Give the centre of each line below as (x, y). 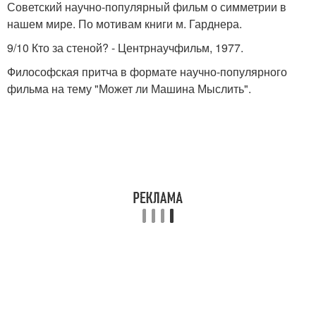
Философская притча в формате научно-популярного (147, 72)
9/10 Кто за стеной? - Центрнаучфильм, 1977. (125, 48)
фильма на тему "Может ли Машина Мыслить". (129, 89)
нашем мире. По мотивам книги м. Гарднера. (124, 24)
